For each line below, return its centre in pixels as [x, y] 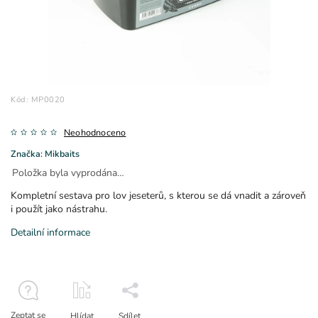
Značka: [28, 153]
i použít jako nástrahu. [59, 209]
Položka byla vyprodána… [68, 172]
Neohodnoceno [95, 132]
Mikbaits [62, 153]
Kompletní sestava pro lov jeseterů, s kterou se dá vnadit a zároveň [158, 195]
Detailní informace [50, 232]
